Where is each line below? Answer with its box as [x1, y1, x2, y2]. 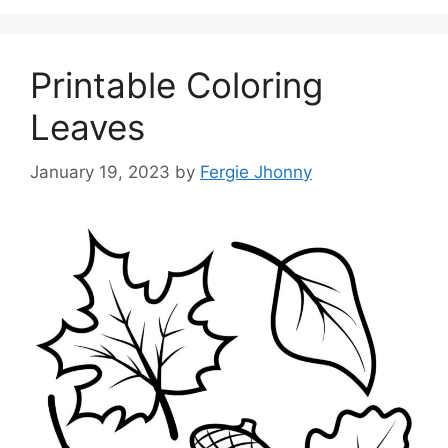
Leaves [30, 106, 145, 149]
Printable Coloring [30, 64, 323, 107]
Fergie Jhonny [200, 161, 312, 182]
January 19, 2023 [30, 161, 170, 182]
